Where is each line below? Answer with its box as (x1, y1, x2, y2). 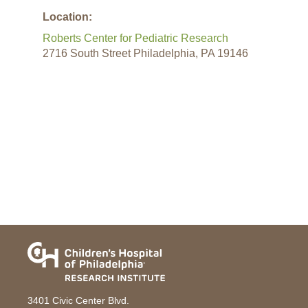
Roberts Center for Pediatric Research (43, 32, 228, 44)
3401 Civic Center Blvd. (27, 295, 129, 307)
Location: (43, 10, 92, 23)
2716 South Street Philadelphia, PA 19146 (43, 47, 248, 59)
